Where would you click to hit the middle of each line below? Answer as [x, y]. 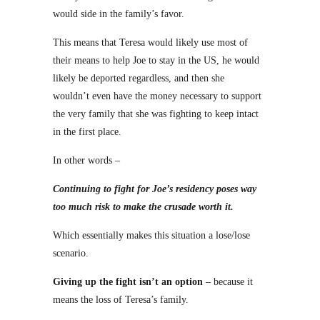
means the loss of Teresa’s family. [121, 300]
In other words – [86, 160]
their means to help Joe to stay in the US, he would [156, 60]
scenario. [71, 253]
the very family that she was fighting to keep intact [156, 114]
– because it [228, 282]
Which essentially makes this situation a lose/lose [151, 235]
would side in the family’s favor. [119, 14]
